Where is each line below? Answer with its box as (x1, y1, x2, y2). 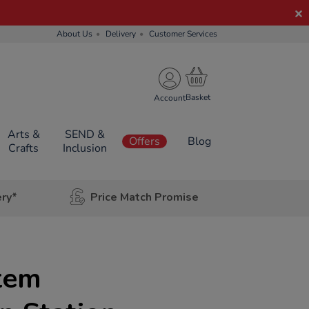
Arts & (7, 127, 40, 142)
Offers (129, 134, 160, 149)
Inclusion (62, 141, 107, 156)
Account (154, 92, 186, 103)
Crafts (8, 141, 39, 156)
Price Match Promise (90, 189, 199, 205)
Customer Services (149, 28, 217, 39)
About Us (57, 28, 92, 39)
